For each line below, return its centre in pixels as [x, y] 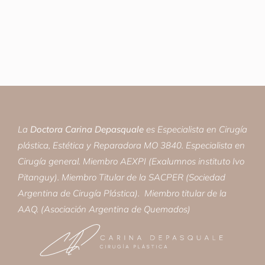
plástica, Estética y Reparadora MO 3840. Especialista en [131, 145]
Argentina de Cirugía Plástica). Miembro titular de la [122, 193]
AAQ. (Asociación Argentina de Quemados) [104, 209]
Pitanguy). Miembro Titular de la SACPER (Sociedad [122, 177]
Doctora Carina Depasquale [87, 129]
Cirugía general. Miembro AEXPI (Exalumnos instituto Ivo [131, 161]
